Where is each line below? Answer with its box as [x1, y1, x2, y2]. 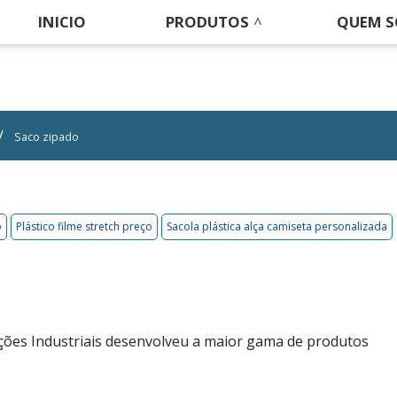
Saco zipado [14, 128, 79, 144]
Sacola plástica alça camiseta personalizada [167, 219, 387, 234]
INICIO [38, 12, 87, 32]
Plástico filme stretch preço [16, 219, 152, 234]
